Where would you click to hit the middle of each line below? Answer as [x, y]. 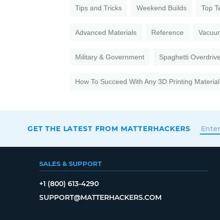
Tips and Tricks [98, 8]
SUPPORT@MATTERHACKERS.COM [100, 197]
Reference [167, 32]
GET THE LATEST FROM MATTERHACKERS [109, 129]
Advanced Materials [106, 32]
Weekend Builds [162, 8]
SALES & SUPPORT [70, 164]
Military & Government [110, 57]
